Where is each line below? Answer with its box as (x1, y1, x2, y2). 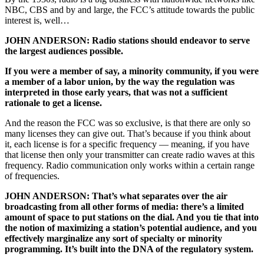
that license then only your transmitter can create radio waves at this (5, 150, 255, 160)
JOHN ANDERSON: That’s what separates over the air (5, 191, 227, 202)
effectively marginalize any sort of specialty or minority (5, 233, 222, 244)
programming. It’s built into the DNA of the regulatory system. (5, 244, 253, 255)
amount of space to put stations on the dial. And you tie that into (5, 212, 259, 223)
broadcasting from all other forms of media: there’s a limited (5, 202, 244, 212)
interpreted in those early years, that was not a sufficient (5, 87, 227, 98)
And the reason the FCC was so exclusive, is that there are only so (5, 118, 250, 128)
